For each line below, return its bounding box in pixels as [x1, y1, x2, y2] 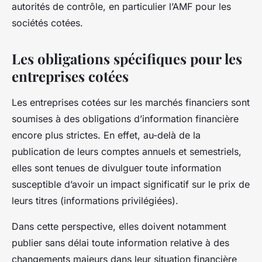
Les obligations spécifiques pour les [12, 49, 242, 68]
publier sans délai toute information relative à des [12, 236, 229, 249]
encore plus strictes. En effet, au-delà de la [12, 129, 201, 141]
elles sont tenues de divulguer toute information [12, 161, 221, 174]
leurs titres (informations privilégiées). [12, 194, 178, 206]
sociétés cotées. [12, 16, 83, 29]
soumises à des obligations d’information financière [12, 112, 239, 125]
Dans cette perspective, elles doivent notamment [12, 220, 226, 232]
